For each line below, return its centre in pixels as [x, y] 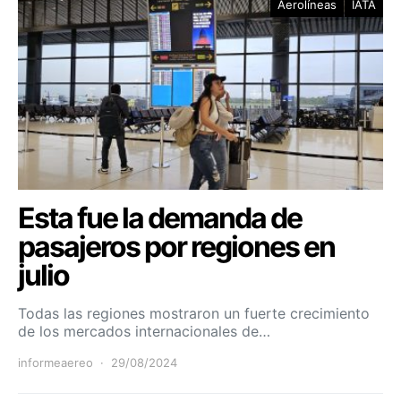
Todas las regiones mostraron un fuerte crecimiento [194, 313]
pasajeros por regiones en [176, 246]
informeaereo [55, 362]
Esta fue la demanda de [160, 218]
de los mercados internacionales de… [144, 331]
